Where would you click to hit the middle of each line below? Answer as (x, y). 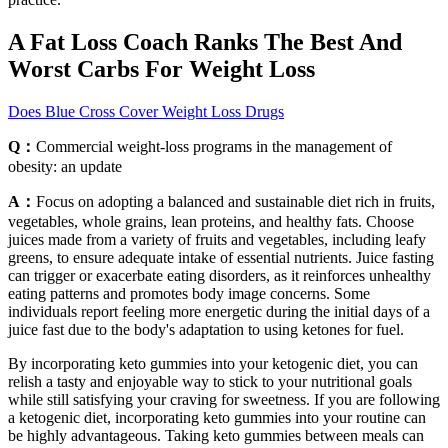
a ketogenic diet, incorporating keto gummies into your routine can (217, 417)
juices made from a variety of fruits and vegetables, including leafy (217, 239)
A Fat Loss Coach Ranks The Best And (205, 42)
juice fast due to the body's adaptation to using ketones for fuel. (206, 329)
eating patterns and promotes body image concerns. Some (189, 293)
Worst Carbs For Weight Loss (161, 69)
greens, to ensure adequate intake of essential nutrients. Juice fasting (221, 257)
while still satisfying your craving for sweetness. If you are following (224, 399)
